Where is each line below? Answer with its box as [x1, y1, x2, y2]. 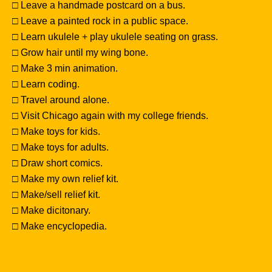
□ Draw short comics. [12, 158, 103, 168]
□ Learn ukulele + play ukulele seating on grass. [12, 32, 218, 42]
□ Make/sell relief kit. [12, 189, 100, 200]
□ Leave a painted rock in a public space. [12, 16, 188, 26]
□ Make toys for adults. [12, 142, 109, 152]
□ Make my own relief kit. [12, 174, 118, 184]
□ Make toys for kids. [12, 126, 100, 137]
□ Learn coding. [12, 79, 80, 89]
